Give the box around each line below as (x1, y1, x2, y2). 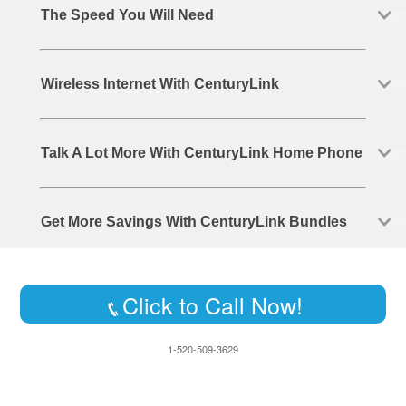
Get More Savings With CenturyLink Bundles (40, 214, 347, 229)
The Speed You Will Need (40, 7, 214, 23)
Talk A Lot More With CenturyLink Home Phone (40, 145, 362, 160)
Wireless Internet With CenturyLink (40, 76, 279, 92)
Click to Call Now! (121, 288, 303, 321)
